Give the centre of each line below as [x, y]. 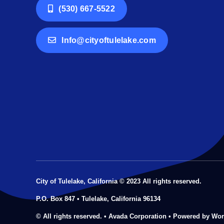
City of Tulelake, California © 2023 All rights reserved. [118, 181]
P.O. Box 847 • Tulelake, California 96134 [98, 198]
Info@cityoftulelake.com [109, 40]
